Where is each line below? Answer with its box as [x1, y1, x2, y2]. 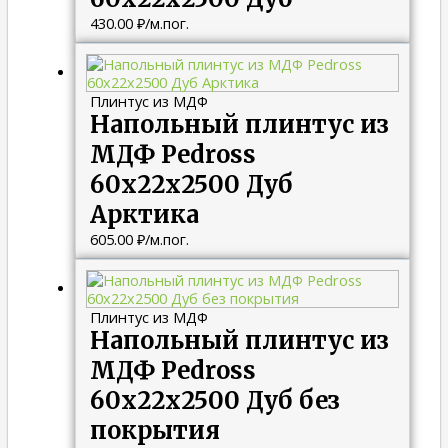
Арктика [89, 199, 199, 229]
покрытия [89, 415, 220, 445]
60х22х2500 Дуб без [89, 385, 340, 415]
